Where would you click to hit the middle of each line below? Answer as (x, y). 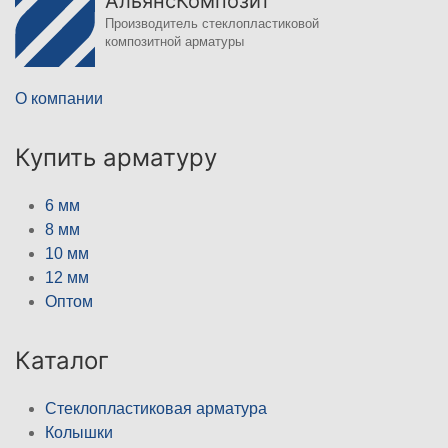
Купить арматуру (116, 158)
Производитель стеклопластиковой (212, 24)
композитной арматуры (174, 42)
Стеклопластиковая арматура (156, 409)
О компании (59, 99)
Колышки (79, 433)
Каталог (62, 361)
